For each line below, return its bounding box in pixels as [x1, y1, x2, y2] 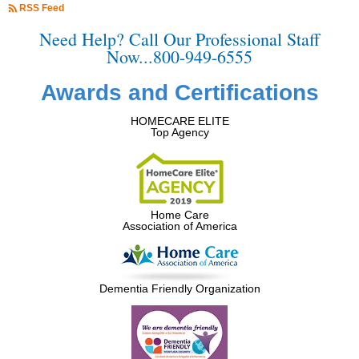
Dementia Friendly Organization [99, 282, 260, 295]
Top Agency [150, 126, 209, 139]
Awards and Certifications [40, 80, 319, 105]
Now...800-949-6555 [107, 45, 252, 68]
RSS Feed [19, 2, 64, 14]
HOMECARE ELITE [130, 115, 229, 127]
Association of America [122, 220, 237, 232]
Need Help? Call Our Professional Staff [39, 27, 320, 50]
